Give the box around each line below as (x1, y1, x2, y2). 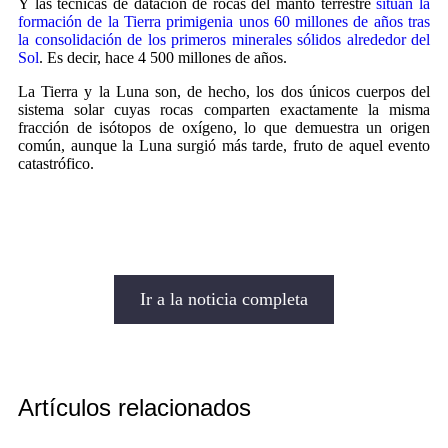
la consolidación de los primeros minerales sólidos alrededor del (18, 30, 430, 48)
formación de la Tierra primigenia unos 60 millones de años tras (18, 12, 430, 30)
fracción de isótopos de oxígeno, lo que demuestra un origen (18, 118, 430, 136)
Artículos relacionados (18, 393, 251, 421)
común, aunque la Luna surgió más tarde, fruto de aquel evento (18, 136, 430, 154)
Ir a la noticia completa (140, 288, 308, 309)
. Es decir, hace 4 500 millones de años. (39, 48, 287, 66)
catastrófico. (18, 154, 94, 172)
